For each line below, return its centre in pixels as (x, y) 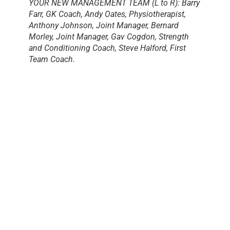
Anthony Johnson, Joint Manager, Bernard (104, 25)
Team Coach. (52, 59)
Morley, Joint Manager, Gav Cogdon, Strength (109, 36)
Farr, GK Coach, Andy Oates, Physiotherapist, (107, 14)
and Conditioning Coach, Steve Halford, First (107, 48)
